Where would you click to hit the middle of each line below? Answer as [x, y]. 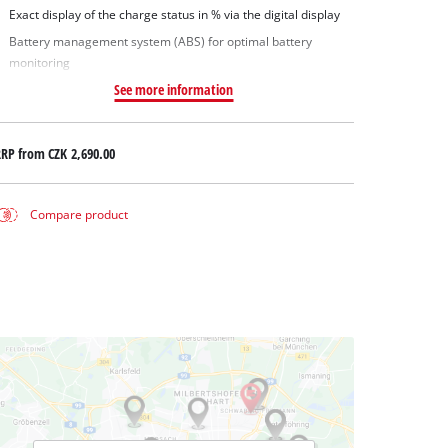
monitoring [39, 63]
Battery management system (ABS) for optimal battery [160, 42]
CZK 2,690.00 [81, 153]
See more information [174, 90]
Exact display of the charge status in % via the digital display [174, 14]
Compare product [79, 215]
